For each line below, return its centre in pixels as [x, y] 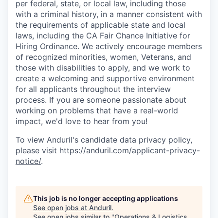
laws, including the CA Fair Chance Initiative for [103, 36]
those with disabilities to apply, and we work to [103, 68]
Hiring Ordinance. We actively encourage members [109, 46]
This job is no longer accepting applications [106, 198]
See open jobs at [61, 208]
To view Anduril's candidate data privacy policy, [104, 140]
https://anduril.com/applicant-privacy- [130, 150]
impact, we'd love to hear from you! [82, 121]
